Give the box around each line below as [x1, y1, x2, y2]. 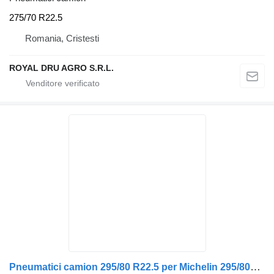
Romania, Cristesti [25, 32, 99, 43]
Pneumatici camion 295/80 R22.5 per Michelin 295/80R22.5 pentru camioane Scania [250, 261, 261, 273]
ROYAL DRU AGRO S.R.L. [9, 62, 114, 73]
